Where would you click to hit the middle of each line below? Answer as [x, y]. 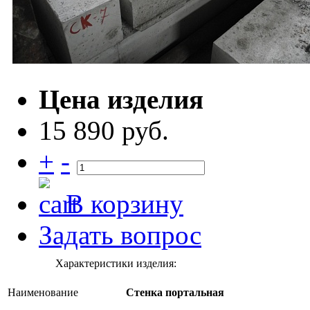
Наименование [43, 292]
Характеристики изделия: [116, 263]
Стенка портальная [175, 293]
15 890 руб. [104, 130]
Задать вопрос [120, 235]
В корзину [125, 204]
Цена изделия [121, 99]
